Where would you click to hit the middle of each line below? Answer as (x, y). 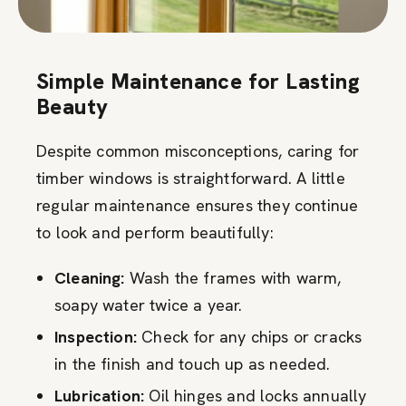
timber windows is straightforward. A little (191, 178)
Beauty (72, 106)
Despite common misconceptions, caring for (198, 150)
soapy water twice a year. (149, 304)
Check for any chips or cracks (249, 336)
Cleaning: (90, 277)
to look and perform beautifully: (155, 232)
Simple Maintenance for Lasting (198, 81)
